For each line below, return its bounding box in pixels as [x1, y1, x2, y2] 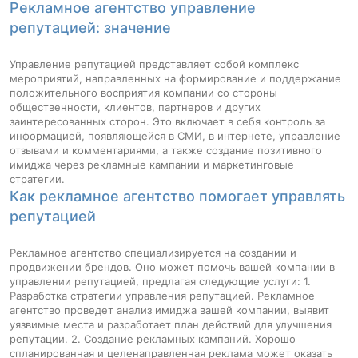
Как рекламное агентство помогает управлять [10, 187, 345, 205]
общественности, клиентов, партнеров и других [10, 100, 261, 113]
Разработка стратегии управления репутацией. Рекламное [10, 288, 315, 302]
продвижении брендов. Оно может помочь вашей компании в [10, 260, 335, 273]
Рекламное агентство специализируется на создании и [10, 245, 296, 259]
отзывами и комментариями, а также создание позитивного [10, 143, 322, 157]
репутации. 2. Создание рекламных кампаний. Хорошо [10, 332, 296, 345]
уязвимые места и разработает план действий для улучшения [10, 317, 332, 331]
